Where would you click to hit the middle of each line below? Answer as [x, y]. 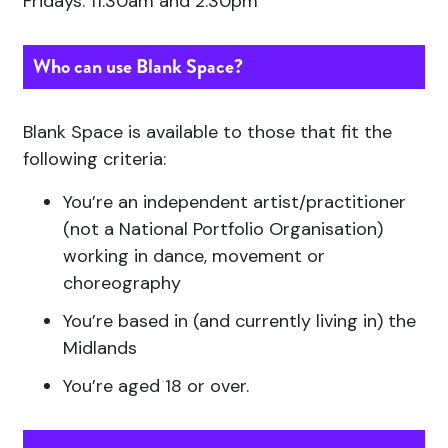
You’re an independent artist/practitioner [234, 202]
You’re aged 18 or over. [156, 386]
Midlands [100, 348]
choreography [122, 283]
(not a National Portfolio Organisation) [223, 229]
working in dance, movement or [194, 256]
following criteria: [94, 159]
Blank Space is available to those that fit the [207, 132]
